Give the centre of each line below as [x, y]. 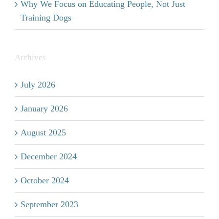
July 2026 [38, 85]
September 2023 [49, 204]
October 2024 [45, 180]
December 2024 [49, 156]
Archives [30, 57]
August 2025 [43, 132]
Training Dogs [46, 18]
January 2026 [44, 109]
